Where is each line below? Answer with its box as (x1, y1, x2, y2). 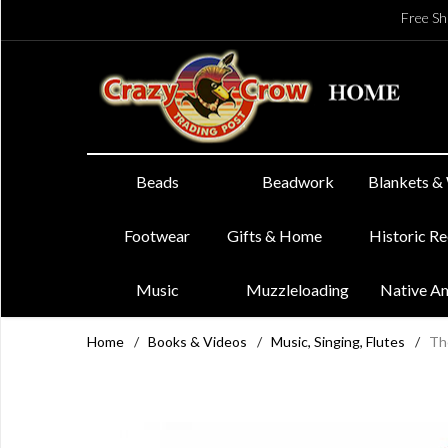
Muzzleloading (246, 280, 350, 299)
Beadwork (261, 172, 334, 191)
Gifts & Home (227, 226, 323, 245)
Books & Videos (148, 333, 247, 350)
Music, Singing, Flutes (271, 333, 405, 350)
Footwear (124, 226, 191, 245)
